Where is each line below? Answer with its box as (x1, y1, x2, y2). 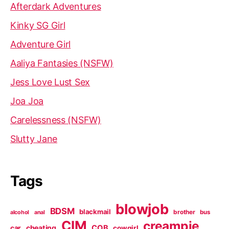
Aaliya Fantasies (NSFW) (10, 57, 113, 68)
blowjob (116, 200, 169, 218)
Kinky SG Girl (10, 19, 65, 31)
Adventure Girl (10, 38, 71, 50)
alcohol (10, 209, 30, 216)
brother (173, 209, 195, 216)
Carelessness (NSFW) (10, 114, 101, 125)
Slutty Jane (10, 133, 58, 144)
